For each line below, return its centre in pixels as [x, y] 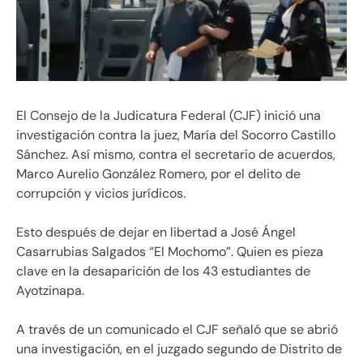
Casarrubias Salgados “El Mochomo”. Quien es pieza [170, 251]
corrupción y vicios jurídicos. [101, 193]
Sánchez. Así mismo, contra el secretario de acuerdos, [176, 154]
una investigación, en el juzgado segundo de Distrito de [179, 348]
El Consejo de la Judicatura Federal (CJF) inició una [169, 115]
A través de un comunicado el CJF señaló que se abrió [177, 329]
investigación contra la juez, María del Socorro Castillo [176, 135]
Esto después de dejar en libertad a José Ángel [156, 232]
